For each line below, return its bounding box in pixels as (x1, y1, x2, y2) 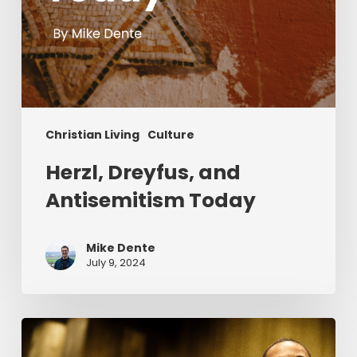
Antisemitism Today (45, 186, 256, 215)
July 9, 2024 (85, 255, 146, 271)
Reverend (20, 317, 88, 338)
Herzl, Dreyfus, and (45, 159, 241, 187)
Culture (147, 127, 194, 143)
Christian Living (45, 127, 139, 143)
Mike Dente (85, 240, 155, 257)
